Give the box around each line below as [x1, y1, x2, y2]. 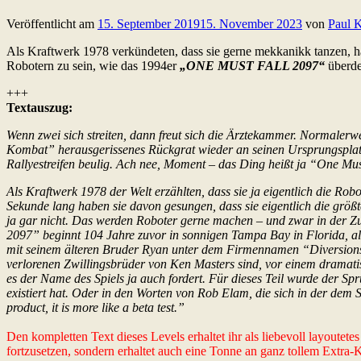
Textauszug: [6, 100, 73, 114]
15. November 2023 [200, 16, 302, 31]
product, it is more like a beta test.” [6, 300, 185, 314]
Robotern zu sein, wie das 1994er [6, 58, 180, 73]
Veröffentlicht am [6, 16, 98, 31]
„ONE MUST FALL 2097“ [180, 58, 325, 73]
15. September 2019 [98, 16, 200, 31]
